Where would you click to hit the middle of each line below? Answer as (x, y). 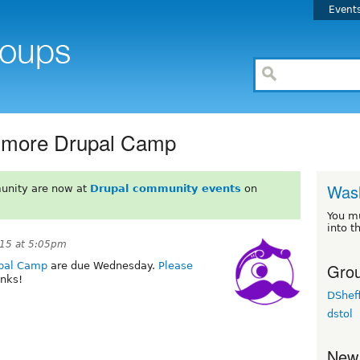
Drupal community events (165, 188)
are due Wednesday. (103, 265)
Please (176, 265)
